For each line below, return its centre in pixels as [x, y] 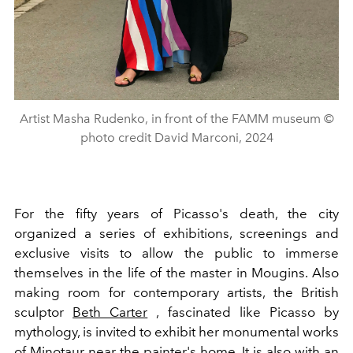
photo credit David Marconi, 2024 [176, 138]
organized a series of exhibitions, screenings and [176, 234]
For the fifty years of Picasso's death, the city [176, 214]
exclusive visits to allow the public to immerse [176, 253]
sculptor [39, 312]
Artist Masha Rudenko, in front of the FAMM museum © [176, 119]
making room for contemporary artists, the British [176, 293]
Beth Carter [110, 312]
